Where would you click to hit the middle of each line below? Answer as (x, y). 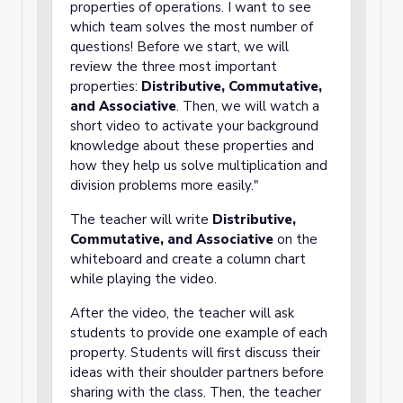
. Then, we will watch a (248, 106)
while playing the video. (143, 279)
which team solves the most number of (192, 27)
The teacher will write (141, 219)
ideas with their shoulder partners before (197, 372)
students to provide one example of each (199, 333)
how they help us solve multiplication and (199, 166)
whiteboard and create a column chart (188, 259)
